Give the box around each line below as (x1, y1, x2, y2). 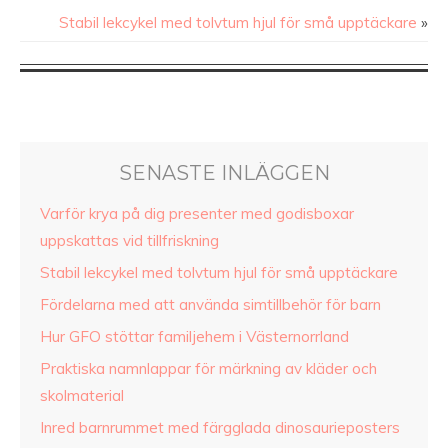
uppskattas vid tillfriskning (40, 231, 219, 251)
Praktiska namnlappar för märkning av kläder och (40, 359, 377, 379)
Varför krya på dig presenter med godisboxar (40, 204, 354, 224)
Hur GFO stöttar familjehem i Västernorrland (40, 327, 349, 347)
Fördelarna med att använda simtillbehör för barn (40, 295, 381, 315)
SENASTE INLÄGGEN (118, 161, 330, 186)
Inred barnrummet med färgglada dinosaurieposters (40, 418, 400, 438)
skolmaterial (40, 386, 124, 406)
